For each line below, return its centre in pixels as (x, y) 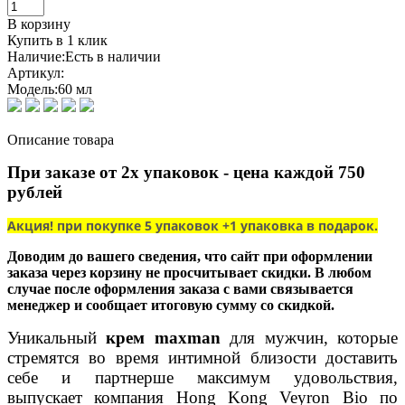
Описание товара (61, 140)
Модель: (33, 89)
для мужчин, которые (309, 338)
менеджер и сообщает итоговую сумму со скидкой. (171, 305)
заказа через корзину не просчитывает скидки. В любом (189, 273)
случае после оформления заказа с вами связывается (180, 289)
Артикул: (36, 73)
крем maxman (163, 338)
